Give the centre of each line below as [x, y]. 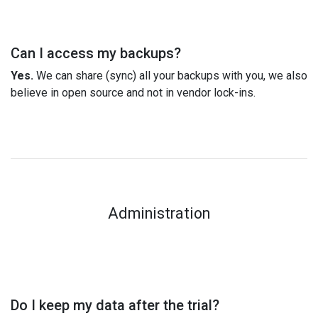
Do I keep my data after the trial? [115, 305]
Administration [159, 213]
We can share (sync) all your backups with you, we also [170, 75]
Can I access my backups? [96, 53]
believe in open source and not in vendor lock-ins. [133, 92]
